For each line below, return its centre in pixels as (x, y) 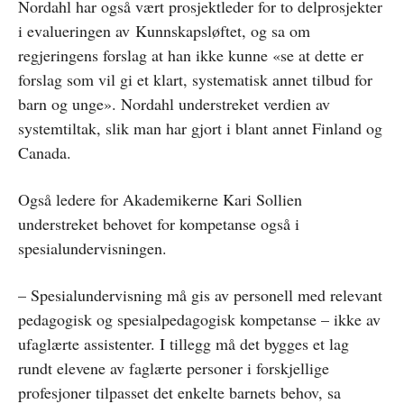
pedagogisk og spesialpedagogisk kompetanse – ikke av (199, 319)
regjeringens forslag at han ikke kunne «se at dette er (191, 55)
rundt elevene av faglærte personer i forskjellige (174, 368)
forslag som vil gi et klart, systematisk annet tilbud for (195, 79)
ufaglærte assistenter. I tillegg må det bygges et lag (184, 344)
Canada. (47, 152)
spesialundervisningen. (92, 248)
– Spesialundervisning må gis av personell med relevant (200, 295)
